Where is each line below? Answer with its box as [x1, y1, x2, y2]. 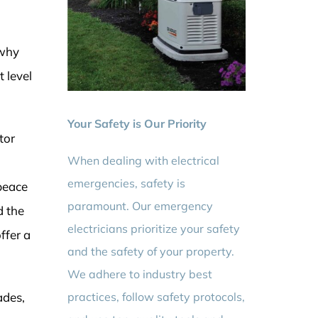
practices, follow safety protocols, [67, 290, 246, 305]
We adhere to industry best [67, 267, 213, 282]
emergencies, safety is [67, 176, 186, 191]
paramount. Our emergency [67, 199, 214, 214]
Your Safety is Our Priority [67, 116, 207, 131]
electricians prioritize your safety [67, 221, 241, 236]
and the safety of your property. [67, 244, 235, 259]
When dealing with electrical [67, 153, 220, 168]
